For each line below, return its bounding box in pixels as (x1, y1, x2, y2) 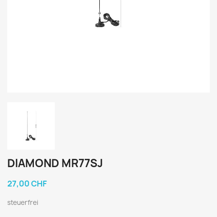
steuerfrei (7, 198, 38, 207)
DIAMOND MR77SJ (7, 156, 103, 170)
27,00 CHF (7, 178, 47, 189)
